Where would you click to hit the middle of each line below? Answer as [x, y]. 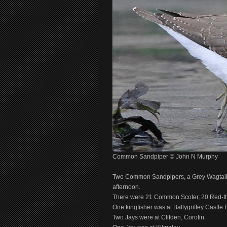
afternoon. [126, 187]
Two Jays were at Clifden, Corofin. [159, 217]
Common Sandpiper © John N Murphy [165, 157]
